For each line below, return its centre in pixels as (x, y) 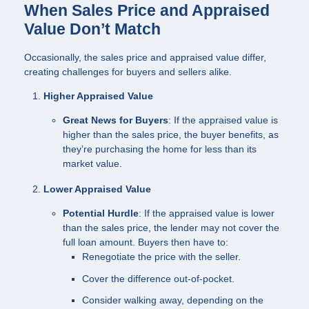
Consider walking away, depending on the (173, 300)
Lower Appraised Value (97, 189)
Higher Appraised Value (98, 96)
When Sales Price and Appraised (147, 10)
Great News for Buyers (116, 120)
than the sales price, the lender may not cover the (171, 228)
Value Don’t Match (92, 29)
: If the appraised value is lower (207, 213)
